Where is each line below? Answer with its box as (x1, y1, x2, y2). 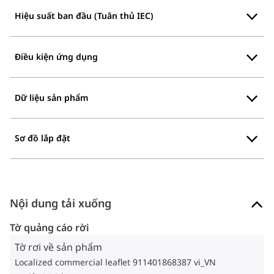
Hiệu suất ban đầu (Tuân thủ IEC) (15, 10, 154, 22)
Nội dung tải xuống (10, 196, 111, 211)
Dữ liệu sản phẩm (15, 91, 88, 103)
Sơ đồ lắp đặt (15, 132, 70, 144)
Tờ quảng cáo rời (10, 221, 89, 235)
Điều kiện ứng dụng (15, 51, 98, 62)
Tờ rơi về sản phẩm (15, 240, 102, 254)
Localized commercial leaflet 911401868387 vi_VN (15, 256, 216, 268)
